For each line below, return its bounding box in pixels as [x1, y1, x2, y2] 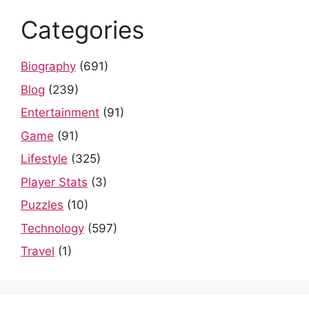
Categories [21, 15, 144, 45]
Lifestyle [21, 152, 68, 166]
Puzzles [21, 198, 63, 212]
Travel [21, 244, 54, 259]
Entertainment [21, 106, 99, 120]
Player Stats [21, 175, 88, 189]
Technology [21, 221, 84, 235]
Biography [21, 59, 76, 74]
